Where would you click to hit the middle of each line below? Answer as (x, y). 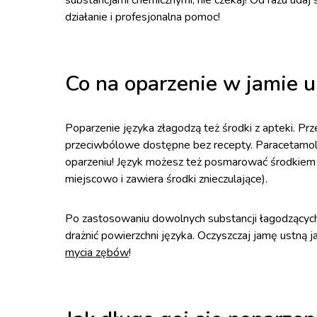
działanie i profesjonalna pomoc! (143, 17)
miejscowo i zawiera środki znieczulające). (166, 179)
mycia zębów (97, 253)
